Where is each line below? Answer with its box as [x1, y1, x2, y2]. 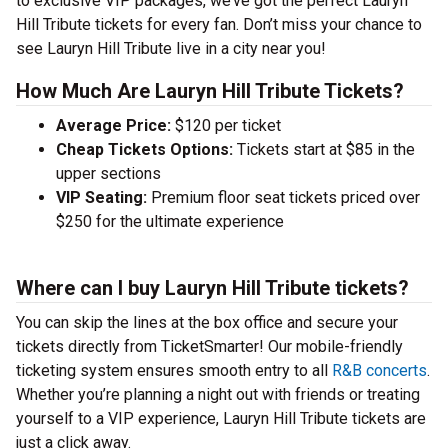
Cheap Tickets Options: [56, 140, 233, 159]
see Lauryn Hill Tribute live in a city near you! [16, 39, 326, 58]
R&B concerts [332, 361, 427, 380]
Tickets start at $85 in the [233, 140, 415, 159]
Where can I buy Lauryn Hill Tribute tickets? [16, 276, 409, 300]
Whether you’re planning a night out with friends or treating [16, 385, 420, 404]
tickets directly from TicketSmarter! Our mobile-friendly [16, 337, 403, 356]
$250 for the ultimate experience [56, 212, 284, 231]
